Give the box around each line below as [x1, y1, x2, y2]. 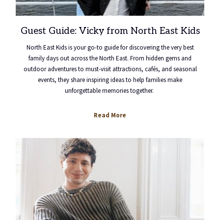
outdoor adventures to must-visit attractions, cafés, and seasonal [23, 65, 197, 73]
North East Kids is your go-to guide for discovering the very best [26, 43, 194, 52]
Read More [94, 111, 126, 119]
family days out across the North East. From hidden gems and [28, 54, 192, 62]
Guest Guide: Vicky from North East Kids [20, 26, 200, 37]
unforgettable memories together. [65, 86, 155, 95]
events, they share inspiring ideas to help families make [38, 76, 182, 84]
